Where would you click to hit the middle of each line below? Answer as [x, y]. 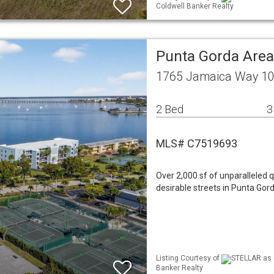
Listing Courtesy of [189, 258]
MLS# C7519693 [197, 143]
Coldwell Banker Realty [195, 6]
